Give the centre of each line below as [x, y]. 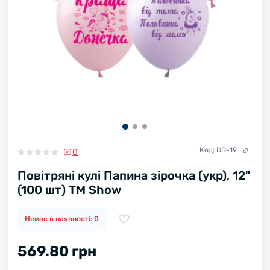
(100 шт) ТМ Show [69, 190]
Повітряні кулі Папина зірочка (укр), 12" [134, 175]
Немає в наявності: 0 [62, 219]
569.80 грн [57, 251]
